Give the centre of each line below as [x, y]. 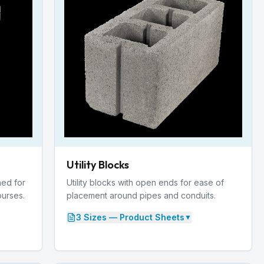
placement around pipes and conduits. [141, 195]
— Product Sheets [146, 217]
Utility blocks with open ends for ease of [145, 182]
